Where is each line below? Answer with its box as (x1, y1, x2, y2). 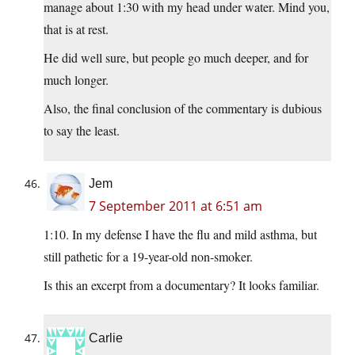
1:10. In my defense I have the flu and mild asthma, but (44, 226, 317, 243)
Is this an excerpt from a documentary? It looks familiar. (44, 277, 319, 294)
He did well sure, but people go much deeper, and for (44, 49, 308, 67)
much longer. (44, 71, 109, 89)
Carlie (89, 331, 123, 345)
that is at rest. (44, 21, 109, 38)
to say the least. (44, 122, 120, 139)
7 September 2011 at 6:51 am (89, 197, 262, 216)
